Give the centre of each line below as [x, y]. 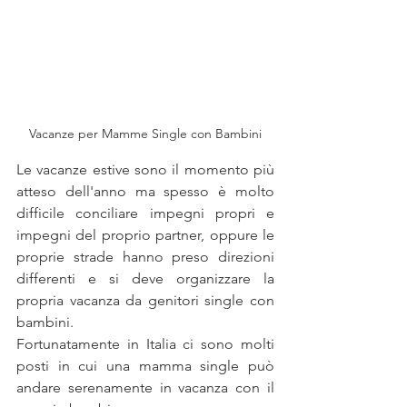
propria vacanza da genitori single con [145, 301]
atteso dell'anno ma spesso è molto [145, 192]
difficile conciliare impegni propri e [145, 213]
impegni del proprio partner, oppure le [145, 235]
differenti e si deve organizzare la [145, 279]
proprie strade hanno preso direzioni [145, 257]
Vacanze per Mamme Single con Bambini [145, 134]
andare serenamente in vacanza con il [145, 388]
